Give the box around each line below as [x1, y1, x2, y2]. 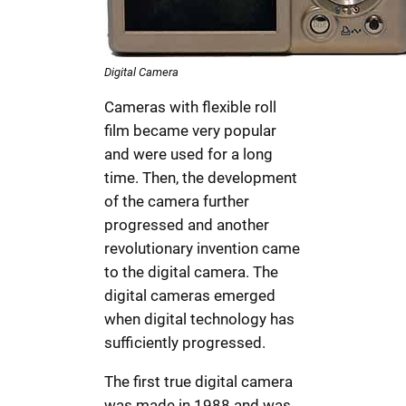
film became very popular [104, 121, 277, 140]
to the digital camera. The [104, 263, 279, 282]
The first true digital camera [104, 372, 294, 391]
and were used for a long [104, 145, 274, 164]
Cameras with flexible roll [104, 98, 277, 117]
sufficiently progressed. [104, 333, 266, 353]
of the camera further [104, 192, 250, 211]
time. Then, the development [104, 169, 298, 188]
